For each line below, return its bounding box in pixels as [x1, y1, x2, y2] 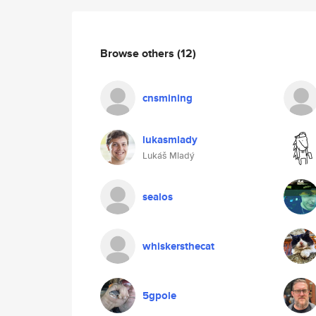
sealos [142, 189, 173, 205]
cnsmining [142, 90, 193, 106]
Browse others [100, 44, 177, 61]
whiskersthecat [142, 238, 214, 254]
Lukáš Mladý [142, 149, 194, 162]
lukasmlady [142, 132, 197, 147]
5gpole [142, 288, 176, 303]
